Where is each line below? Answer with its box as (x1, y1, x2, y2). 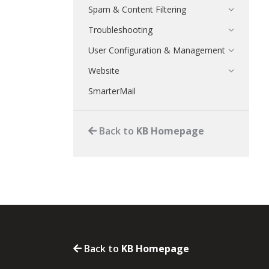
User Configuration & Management (88, 44, 225, 56)
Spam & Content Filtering (88, 4, 186, 15)
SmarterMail (88, 85, 136, 97)
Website (88, 65, 119, 76)
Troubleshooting (88, 24, 153, 35)
